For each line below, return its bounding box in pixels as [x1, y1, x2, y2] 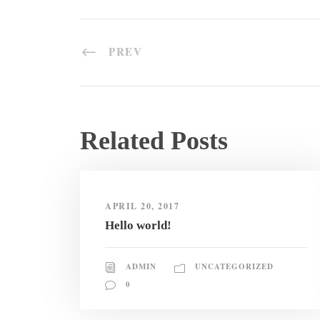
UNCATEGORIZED [195, 261, 274, 273]
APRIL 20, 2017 [105, 200, 179, 213]
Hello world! [105, 219, 171, 233]
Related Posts [80, 126, 228, 156]
